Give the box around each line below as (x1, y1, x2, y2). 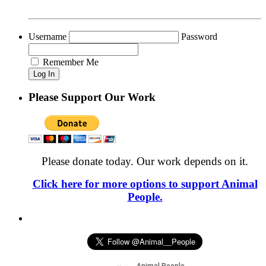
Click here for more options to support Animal (32, 177, 258, 190)
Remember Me (40, 56, 99, 67)
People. (127, 190, 163, 203)
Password (181, 31, 217, 42)
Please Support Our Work (28, 91, 156, 104)
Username (28, 31, 66, 42)
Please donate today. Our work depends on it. (42, 154, 248, 167)
